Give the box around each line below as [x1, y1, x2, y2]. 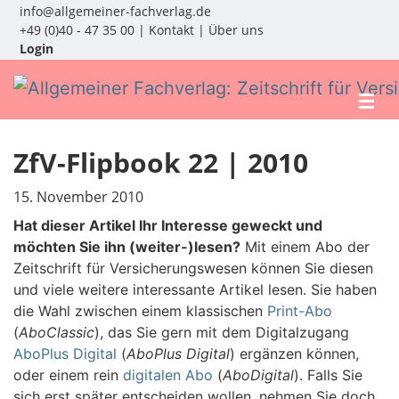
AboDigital [223, 365, 294, 384]
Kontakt [149, 21, 198, 38]
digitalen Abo [123, 365, 213, 384]
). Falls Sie [294, 365, 362, 384]
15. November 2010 [13, 186, 143, 207]
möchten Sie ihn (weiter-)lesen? [13, 237, 240, 256]
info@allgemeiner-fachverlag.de [20, 3, 211, 20]
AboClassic [19, 322, 94, 341]
